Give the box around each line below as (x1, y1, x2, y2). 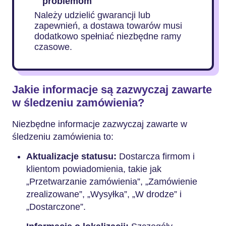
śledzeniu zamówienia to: (12, 132, 114, 142)
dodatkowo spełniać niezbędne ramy (34, 31, 181, 41)
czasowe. (34, 42, 72, 52)
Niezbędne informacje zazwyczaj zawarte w (12, 119, 187, 129)
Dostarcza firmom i (117, 151, 195, 161)
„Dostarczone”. (26, 202, 86, 212)
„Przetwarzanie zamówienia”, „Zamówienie (26, 177, 197, 187)
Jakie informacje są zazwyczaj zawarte (12, 83, 212, 96)
